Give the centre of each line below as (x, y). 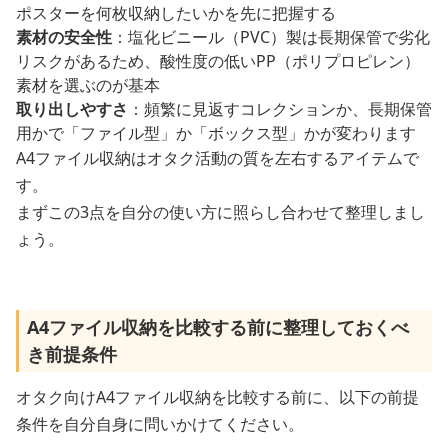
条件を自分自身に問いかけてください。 (160, 423)
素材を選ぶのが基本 (88, 84)
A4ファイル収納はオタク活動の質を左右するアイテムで (217, 157)
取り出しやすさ (72, 108)
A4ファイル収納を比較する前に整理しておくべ (218, 326)
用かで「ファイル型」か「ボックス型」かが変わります (216, 132)
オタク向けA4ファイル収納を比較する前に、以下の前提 (217, 396)
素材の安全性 (64, 36)
